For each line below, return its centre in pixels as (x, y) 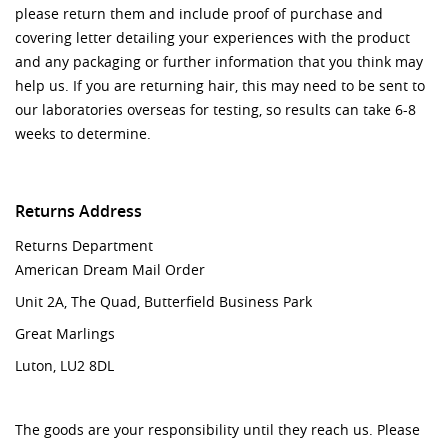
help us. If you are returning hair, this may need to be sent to (220, 85)
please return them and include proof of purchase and (199, 13)
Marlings (85, 333)
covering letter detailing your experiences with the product (212, 37)
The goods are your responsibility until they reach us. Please (217, 429)
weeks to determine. (83, 133)
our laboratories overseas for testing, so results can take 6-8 (215, 109)
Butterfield (179, 301)
